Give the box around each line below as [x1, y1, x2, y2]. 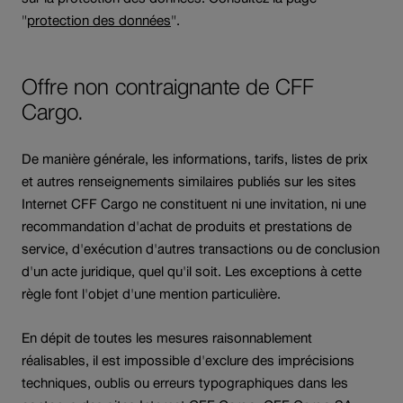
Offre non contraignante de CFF [22, 74, 314, 99]
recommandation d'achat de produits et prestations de [22, 218, 352, 234]
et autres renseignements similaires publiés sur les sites [22, 173, 356, 189]
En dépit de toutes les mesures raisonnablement [22, 329, 312, 345]
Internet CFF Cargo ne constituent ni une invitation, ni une [22, 195, 366, 211]
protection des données [27, 12, 171, 28]
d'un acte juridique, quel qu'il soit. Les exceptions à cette [22, 263, 362, 279]
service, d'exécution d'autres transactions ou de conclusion [22, 240, 380, 256]
